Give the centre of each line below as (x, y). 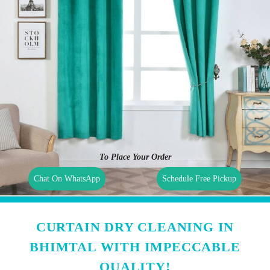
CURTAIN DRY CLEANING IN (135, 227)
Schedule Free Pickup (199, 178)
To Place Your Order (135, 157)
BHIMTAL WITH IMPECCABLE (135, 246)
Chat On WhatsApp (67, 178)
